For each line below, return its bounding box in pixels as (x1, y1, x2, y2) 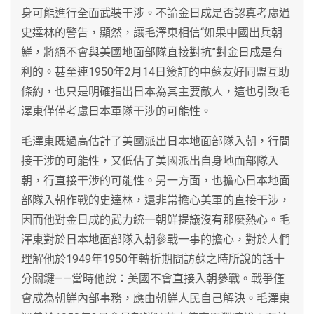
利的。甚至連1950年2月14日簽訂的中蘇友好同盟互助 (21, 64, 289, 78)
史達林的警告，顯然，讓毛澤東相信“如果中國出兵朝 (21, 25, 282, 39)
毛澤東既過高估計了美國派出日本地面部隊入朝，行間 (21, 134, 290, 148)
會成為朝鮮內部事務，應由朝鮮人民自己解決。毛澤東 (21, 291, 290, 305)
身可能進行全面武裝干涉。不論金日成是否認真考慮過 (21, 6, 290, 20)
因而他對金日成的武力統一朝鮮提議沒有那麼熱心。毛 (21, 212, 290, 226)
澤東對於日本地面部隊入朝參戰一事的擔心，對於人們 (21, 232, 290, 246)
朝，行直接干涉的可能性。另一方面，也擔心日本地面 (21, 173, 290, 187)
